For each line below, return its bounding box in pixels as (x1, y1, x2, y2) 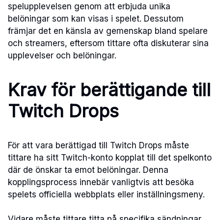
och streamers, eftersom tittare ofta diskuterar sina (8, 38, 209, 48)
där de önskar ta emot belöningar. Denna (8, 165, 168, 175)
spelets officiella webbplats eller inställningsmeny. (8, 189, 205, 199)
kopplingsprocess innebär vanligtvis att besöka (8, 177, 194, 187)
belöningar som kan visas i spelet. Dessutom (8, 13, 184, 24)
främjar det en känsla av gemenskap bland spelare (8, 26, 208, 36)
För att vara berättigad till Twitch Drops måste (8, 140, 189, 150)
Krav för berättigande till (8, 79, 211, 101)
